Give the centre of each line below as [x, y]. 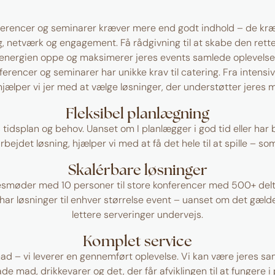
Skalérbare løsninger [137, 169]
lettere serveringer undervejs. [137, 215]
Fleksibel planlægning [137, 113]
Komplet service [137, 241]
